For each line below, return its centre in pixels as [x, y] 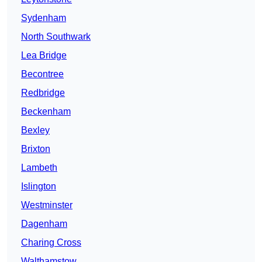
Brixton [36, 149]
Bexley [35, 130]
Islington [39, 187]
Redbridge [43, 93]
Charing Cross [51, 243]
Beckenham [46, 112]
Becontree [42, 74]
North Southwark [56, 37]
